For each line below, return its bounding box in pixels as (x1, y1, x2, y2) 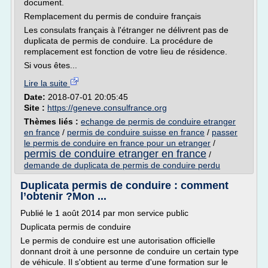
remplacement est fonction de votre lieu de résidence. (24, 47, 227, 56)
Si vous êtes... (24, 60, 77, 70)
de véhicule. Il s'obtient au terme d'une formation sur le (20, 257, 228, 267)
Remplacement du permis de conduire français (24, 11, 201, 21)
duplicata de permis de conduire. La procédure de (24, 36, 213, 45)
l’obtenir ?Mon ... (20, 190, 106, 202)
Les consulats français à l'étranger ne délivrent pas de (24, 25, 229, 35)
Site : (24, 103, 47, 112)
